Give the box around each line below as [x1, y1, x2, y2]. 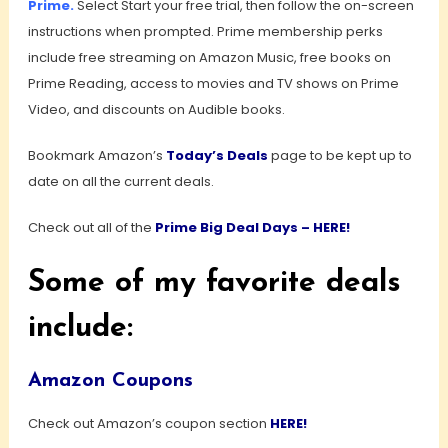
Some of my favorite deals [27, 268, 401, 300]
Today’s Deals [165, 146, 268, 166]
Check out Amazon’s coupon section [27, 414, 270, 434]
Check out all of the [27, 218, 155, 238]
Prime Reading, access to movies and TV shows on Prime [27, 74, 399, 94]
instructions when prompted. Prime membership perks [27, 22, 383, 42]
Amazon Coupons [27, 371, 193, 392]
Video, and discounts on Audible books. [27, 100, 285, 120]
